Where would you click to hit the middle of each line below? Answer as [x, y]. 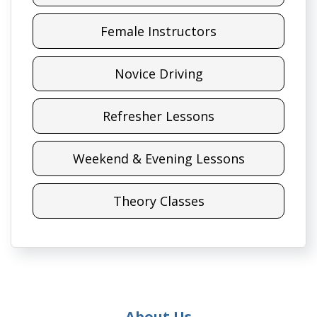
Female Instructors [158, 31]
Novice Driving [158, 74]
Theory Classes [158, 201]
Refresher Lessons [158, 116]
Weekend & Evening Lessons [158, 159]
